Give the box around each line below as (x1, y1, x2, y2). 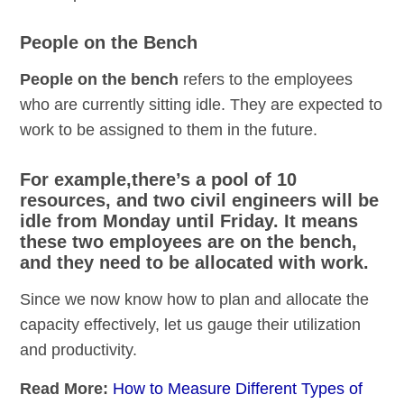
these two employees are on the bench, (20, 232, 358, 252)
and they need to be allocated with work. (20, 252, 370, 273)
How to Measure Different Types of (113, 380, 363, 399)
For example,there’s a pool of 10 (20, 170, 298, 190)
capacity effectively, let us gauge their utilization (20, 316, 362, 335)
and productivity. (20, 341, 138, 360)
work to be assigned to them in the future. (20, 121, 318, 140)
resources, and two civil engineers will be (20, 190, 380, 211)
